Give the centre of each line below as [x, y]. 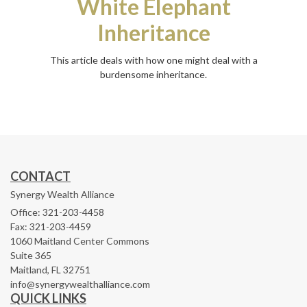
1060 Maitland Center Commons [80, 241]
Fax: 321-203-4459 [51, 226]
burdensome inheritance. [153, 74]
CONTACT [40, 176]
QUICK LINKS [48, 298]
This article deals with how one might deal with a [153, 60]
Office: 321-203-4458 [57, 212]
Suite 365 [31, 255]
